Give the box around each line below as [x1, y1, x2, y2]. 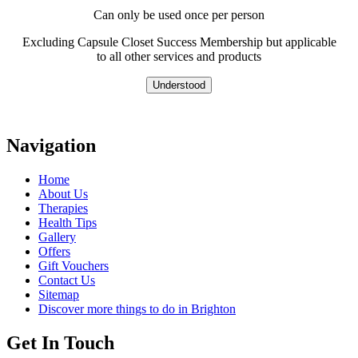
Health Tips [38, 215, 97, 229]
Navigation [6, 134, 96, 156]
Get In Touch [6, 332, 114, 353]
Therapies [38, 201, 88, 215]
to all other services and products [97, 50, 261, 64]
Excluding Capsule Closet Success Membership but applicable [22, 35, 336, 50]
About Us [38, 186, 88, 201]
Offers [38, 244, 70, 258]
